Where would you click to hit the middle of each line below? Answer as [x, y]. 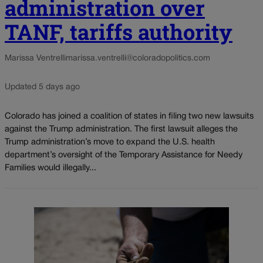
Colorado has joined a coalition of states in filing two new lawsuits [129, 116]
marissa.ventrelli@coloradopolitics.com [138, 59]
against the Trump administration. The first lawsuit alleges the [121, 129]
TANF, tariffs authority [119, 32]
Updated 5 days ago [42, 87]
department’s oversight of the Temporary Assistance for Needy [124, 155]
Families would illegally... [50, 168]
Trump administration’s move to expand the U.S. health [110, 142]
